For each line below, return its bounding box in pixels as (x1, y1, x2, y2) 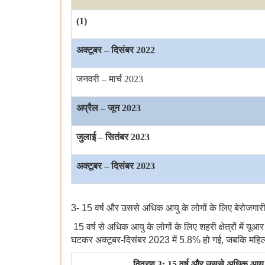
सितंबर (105, 132, 128, 143)
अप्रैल (76, 103, 98, 114)
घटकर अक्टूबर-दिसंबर (71, 235, 148, 245)
